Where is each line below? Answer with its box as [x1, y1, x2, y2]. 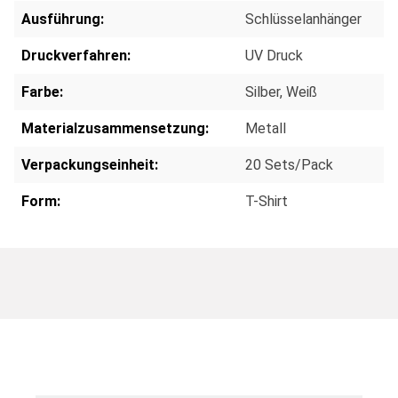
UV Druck [245, 46, 303, 64]
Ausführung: [21, 10, 104, 28]
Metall [245, 119, 286, 137]
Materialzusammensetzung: [21, 119, 209, 137]
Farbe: [21, 83, 63, 100]
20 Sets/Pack [245, 155, 333, 173]
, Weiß [280, 83, 317, 100]
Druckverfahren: [21, 46, 131, 64]
